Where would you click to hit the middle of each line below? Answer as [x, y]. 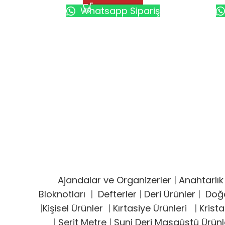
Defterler [117, 194]
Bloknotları [62, 194]
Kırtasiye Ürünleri [152, 208]
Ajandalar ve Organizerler [115, 180]
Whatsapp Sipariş [119, 11]
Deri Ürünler [170, 194]
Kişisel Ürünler [74, 208]
